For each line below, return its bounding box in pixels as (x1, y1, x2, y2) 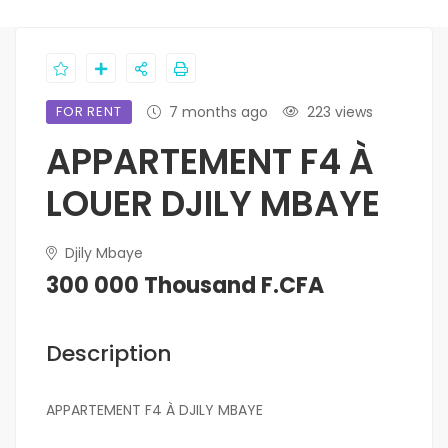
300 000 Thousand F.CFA (46, 270, 324, 302)
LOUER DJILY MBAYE (46, 179, 380, 229)
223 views (306, 102, 373, 123)
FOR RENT (56, 102, 122, 122)
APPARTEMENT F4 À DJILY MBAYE (46, 400, 263, 421)
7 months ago (168, 102, 268, 123)
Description (46, 338, 172, 370)
